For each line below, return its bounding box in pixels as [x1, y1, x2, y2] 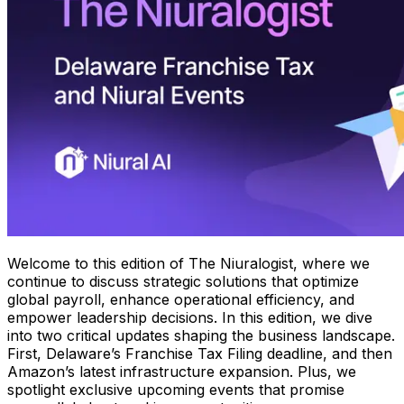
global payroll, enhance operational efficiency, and [7, 290, 354, 309]
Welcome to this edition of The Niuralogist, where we [7, 254, 370, 273]
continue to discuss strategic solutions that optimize [7, 272, 359, 291]
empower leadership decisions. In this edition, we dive [7, 308, 372, 327]
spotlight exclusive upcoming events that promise [7, 381, 344, 399]
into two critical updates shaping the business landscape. [7, 326, 395, 345]
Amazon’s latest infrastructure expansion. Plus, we [7, 363, 356, 381]
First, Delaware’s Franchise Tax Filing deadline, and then [7, 344, 392, 363]
